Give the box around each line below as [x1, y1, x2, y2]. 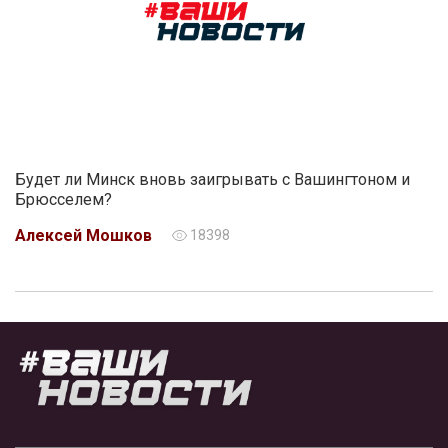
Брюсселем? [15, 190, 112, 209]
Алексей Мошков [15, 226, 152, 245]
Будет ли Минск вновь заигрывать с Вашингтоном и [15, 170, 410, 189]
